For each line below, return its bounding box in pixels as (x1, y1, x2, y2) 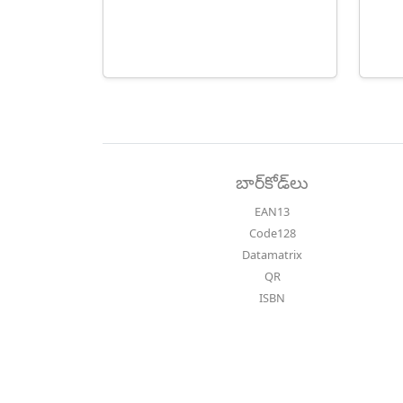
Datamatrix (242, 246, 303, 264)
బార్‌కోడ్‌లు (236, 170, 309, 195)
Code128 (248, 225, 296, 242)
